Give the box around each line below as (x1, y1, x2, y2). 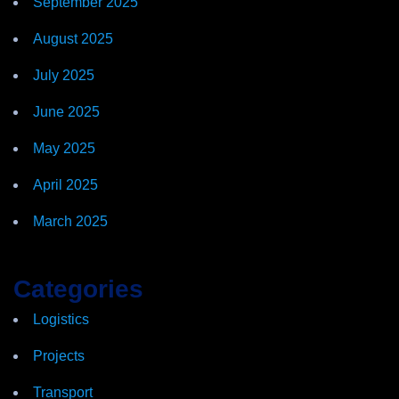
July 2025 (33, 67, 94, 83)
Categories (13, 274, 143, 303)
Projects (33, 347, 85, 363)
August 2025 (33, 30, 113, 46)
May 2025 (33, 140, 95, 156)
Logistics (33, 311, 89, 327)
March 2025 (33, 213, 108, 229)
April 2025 (33, 176, 98, 192)
